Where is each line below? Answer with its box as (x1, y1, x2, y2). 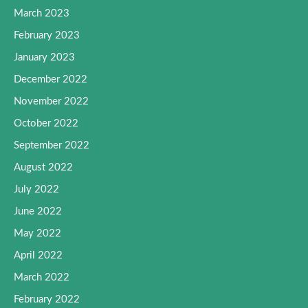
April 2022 (14, 250, 63, 261)
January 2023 (14, 52, 75, 63)
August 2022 (14, 162, 73, 173)
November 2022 (14, 96, 89, 107)
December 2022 (14, 74, 87, 85)
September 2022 (14, 140, 89, 151)
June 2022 (14, 206, 62, 217)
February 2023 (14, 30, 80, 41)
